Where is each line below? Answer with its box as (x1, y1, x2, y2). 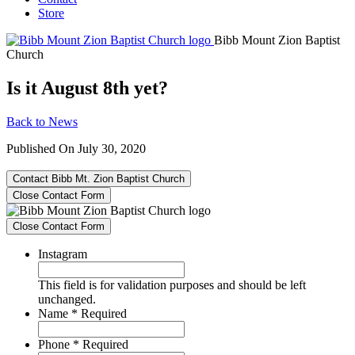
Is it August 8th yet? (6, 77, 168, 98)
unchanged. (38, 292, 96, 306)
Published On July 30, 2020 (6, 141, 146, 155)
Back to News (6, 114, 78, 128)
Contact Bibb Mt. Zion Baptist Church (13, 172, 185, 185)
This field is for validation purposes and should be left (38, 277, 306, 292)
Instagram (38, 246, 87, 261)
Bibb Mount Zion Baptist (214, 33, 340, 47)
